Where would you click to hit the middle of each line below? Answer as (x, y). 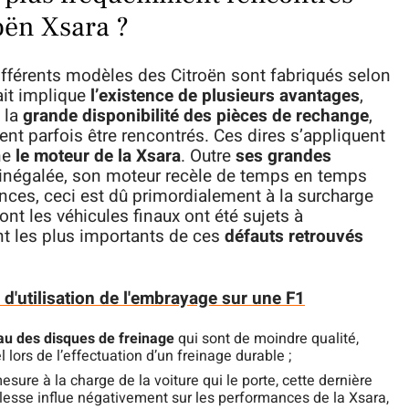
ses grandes (283, 157)
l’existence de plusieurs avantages (223, 96)
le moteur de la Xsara (96, 157)
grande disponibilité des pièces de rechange (196, 116)
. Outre (208, 157)
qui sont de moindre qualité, (267, 339)
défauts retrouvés (292, 237)
